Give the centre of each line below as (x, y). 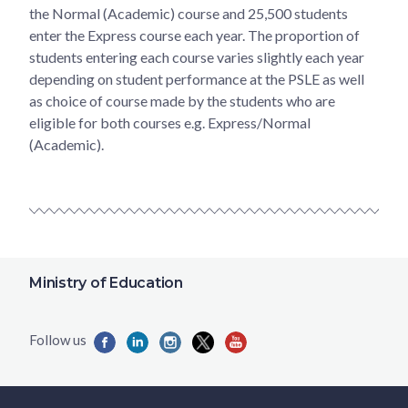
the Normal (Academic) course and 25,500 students (189, 13)
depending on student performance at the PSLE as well (197, 78)
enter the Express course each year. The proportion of (194, 35)
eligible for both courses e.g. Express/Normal (170, 122)
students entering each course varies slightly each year (197, 56)
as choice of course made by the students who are (182, 100)
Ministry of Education (106, 283)
